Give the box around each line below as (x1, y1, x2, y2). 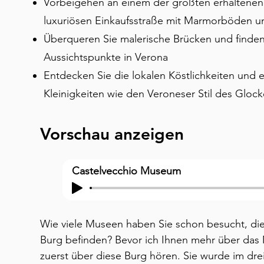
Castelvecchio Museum (72, 164, 181, 177)
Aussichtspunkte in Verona (44, 51, 171, 64)
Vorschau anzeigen (40, 124, 184, 144)
